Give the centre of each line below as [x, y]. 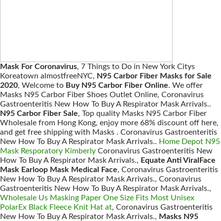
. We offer [185, 85]
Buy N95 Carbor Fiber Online [117, 85]
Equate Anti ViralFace [178, 160]
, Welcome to [42, 85]
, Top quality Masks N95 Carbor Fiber [142, 113]
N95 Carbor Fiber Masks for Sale [154, 76]
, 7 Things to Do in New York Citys [136, 67]
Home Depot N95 [189, 142]
